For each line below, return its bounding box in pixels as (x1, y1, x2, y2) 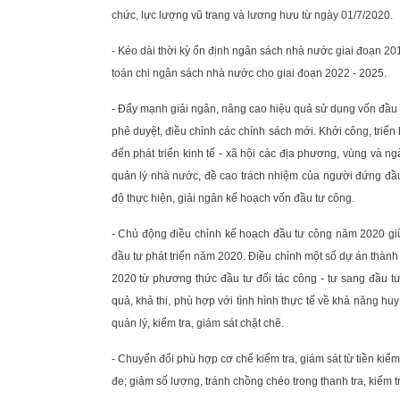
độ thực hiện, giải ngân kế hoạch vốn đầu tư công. (111, 191, 354, 204)
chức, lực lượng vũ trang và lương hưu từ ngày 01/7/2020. (111, 8, 393, 21)
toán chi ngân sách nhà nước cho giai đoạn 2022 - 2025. (111, 66, 387, 79)
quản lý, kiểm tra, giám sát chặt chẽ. (111, 316, 284, 329)
